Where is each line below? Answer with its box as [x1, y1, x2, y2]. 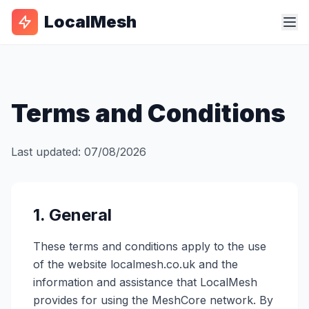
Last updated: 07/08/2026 [11, 145, 146, 159]
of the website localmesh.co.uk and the [33, 257, 238, 271]
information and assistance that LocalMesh [33, 275, 257, 289]
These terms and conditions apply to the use [33, 239, 266, 253]
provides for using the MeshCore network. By [33, 293, 273, 307]
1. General [33, 205, 112, 225]
